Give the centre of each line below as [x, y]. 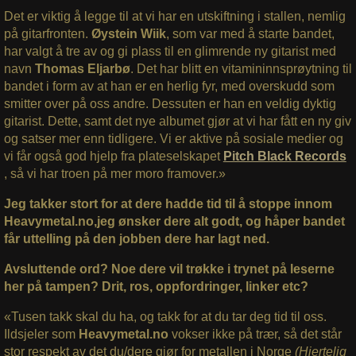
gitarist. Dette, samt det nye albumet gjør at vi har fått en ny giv [177, 122]
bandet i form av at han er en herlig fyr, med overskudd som [169, 87]
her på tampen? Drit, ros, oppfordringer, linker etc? [156, 287]
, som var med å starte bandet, [250, 34]
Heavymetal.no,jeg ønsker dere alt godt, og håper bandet [174, 222]
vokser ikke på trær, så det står [255, 335]
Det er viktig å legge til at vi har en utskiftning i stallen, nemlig [174, 17]
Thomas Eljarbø [82, 69]
